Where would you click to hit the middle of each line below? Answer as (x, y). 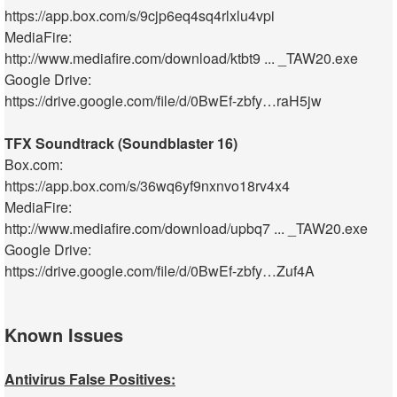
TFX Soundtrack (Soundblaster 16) (121, 144)
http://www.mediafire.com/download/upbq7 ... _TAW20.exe (186, 229)
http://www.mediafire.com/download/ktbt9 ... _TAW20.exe (181, 58)
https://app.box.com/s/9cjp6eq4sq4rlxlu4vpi (140, 16)
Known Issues (64, 335)
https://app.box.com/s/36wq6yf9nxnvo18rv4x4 (147, 186)
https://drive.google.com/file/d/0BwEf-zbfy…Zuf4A (160, 271)
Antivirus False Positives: (90, 379)
